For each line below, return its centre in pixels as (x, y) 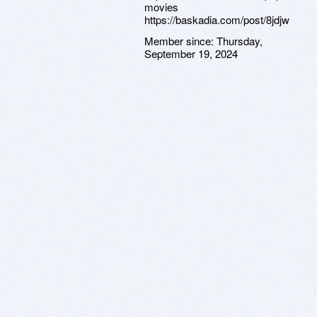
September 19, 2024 (191, 53)
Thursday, (240, 41)
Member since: (180, 41)
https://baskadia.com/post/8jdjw (217, 19)
